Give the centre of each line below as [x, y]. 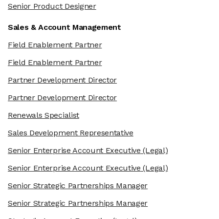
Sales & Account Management [65, 27]
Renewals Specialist [44, 115]
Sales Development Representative [71, 133]
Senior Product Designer [52, 6]
